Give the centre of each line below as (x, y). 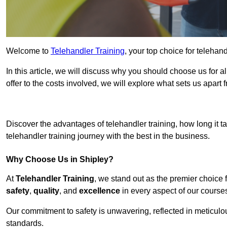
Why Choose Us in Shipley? (60, 160)
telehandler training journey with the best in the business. (108, 136)
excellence (100, 191)
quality (46, 191)
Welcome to (28, 51)
